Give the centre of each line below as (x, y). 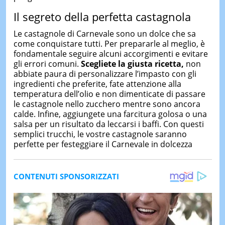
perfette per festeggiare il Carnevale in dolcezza (103, 144)
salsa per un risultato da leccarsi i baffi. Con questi (108, 124)
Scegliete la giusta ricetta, (131, 64)
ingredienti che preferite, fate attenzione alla (97, 84)
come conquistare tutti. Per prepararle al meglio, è (109, 43)
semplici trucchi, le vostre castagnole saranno (100, 134)
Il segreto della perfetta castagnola (102, 17)
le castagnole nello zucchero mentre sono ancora (107, 104)
